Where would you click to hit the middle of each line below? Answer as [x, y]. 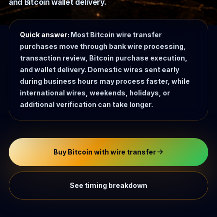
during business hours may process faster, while [105, 81]
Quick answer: [45, 34]
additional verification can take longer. [86, 104]
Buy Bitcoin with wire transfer [104, 152]
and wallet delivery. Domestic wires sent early [100, 69]
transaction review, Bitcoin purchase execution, [104, 58]
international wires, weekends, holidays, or [95, 93]
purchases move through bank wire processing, [103, 46]
